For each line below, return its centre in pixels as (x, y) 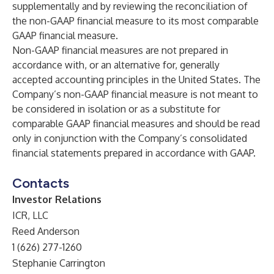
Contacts (41, 183)
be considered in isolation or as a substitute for (116, 109)
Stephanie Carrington (59, 263)
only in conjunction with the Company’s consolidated (130, 138)
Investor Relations (57, 199)
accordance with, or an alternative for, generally (116, 65)
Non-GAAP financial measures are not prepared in (120, 50)
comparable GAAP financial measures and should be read (136, 124)
